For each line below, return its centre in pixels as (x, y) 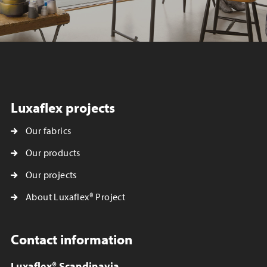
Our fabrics (49, 131)
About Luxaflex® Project (76, 197)
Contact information (72, 239)
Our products (53, 153)
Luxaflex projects (63, 107)
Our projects (51, 175)
